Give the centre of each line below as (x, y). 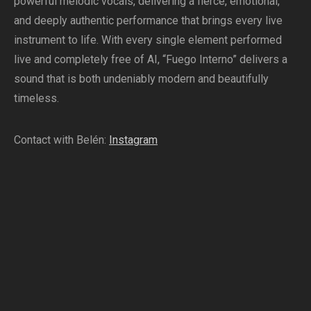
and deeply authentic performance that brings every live (148, 20)
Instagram (133, 140)
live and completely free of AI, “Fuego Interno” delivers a (151, 59)
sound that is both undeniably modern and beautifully (141, 78)
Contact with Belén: (61, 140)
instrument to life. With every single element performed (148, 40)
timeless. (36, 98)
